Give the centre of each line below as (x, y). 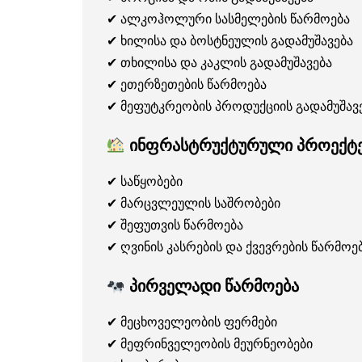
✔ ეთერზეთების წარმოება (187, 84)
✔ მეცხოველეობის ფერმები (192, 322)
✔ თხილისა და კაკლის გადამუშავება (219, 63)
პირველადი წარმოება (212, 286)
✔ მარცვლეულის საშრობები (194, 203)
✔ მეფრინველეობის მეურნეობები (210, 344)
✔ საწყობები (145, 181)
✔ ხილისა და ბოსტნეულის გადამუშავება (230, 41)
